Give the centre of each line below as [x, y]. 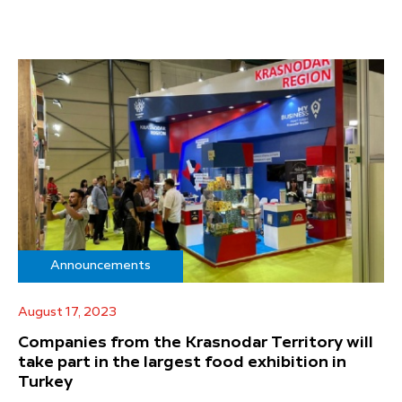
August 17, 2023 [67, 313]
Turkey [45, 383]
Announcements [100, 266]
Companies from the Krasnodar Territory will [196, 343]
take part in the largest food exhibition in [182, 363]
